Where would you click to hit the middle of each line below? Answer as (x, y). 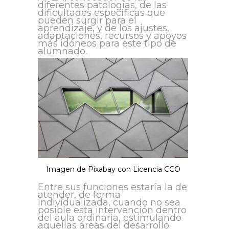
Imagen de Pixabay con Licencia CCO (113, 169)
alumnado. (62, 51)
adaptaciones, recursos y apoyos (112, 36)
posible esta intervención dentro (112, 210)
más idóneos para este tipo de (107, 44)
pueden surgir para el (87, 21)
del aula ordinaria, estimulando (110, 218)
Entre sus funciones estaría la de (112, 187)
